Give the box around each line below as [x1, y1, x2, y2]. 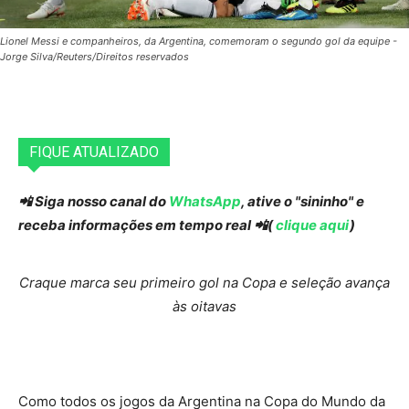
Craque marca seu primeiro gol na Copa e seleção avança [19, 274, 390, 292]
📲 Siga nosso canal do [18, 193, 169, 211]
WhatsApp [169, 193, 241, 211]
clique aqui [273, 216, 350, 235]
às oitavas [173, 298, 236, 316]
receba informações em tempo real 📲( [18, 216, 273, 235]
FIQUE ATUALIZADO [29, 143, 159, 162]
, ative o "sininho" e [241, 193, 364, 211]
